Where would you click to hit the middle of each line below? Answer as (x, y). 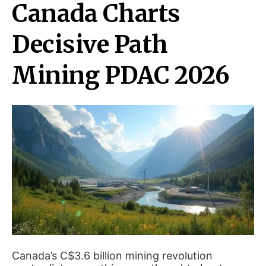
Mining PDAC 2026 (121, 75)
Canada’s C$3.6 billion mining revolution (112, 255)
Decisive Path (90, 45)
